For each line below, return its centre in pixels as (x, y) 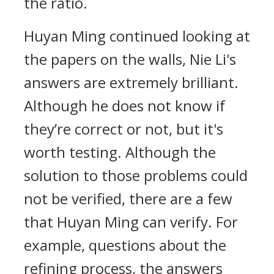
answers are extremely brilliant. (131, 82)
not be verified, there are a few (128, 198)
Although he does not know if (124, 106)
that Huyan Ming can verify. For (131, 222)
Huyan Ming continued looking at (137, 36)
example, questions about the (125, 245)
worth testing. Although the (120, 152)
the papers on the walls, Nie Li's (130, 59)
